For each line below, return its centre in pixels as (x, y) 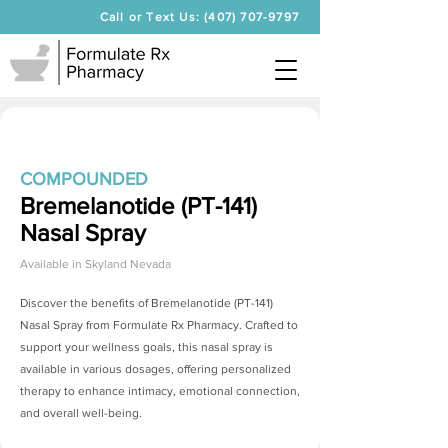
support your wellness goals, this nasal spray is (146, 347)
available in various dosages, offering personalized (155, 369)
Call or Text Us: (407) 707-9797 (199, 17)
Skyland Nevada (128, 264)
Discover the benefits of (85, 303)
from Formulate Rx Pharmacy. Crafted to (190, 325)
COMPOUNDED (84, 179)
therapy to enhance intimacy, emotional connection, (160, 391)
